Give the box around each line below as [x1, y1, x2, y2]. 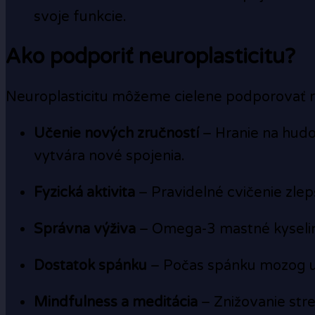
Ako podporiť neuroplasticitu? [6, 44, 295, 70]
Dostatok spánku [34, 257, 147, 274]
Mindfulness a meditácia [34, 293, 198, 311]
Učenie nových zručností [34, 124, 199, 142]
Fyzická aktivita [34, 184, 135, 201]
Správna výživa [34, 220, 136, 238]
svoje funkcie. [34, 8, 127, 26]
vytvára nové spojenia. [34, 147, 185, 165]
